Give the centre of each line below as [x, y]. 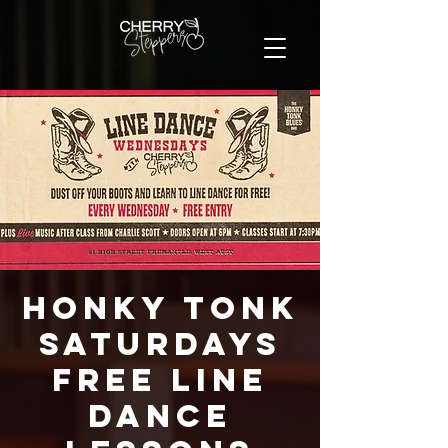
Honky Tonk [160, 308]
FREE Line [160, 380]
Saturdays [160, 344]
